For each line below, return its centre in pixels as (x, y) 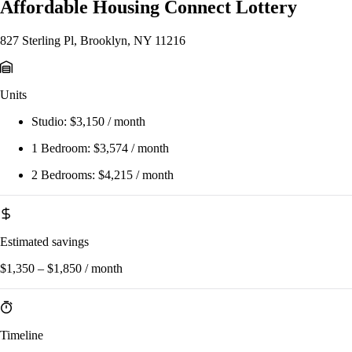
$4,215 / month (136, 175)
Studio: (51, 122)
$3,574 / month (131, 148)
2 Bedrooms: (65, 175)
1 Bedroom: (62, 148)
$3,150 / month (108, 122)
